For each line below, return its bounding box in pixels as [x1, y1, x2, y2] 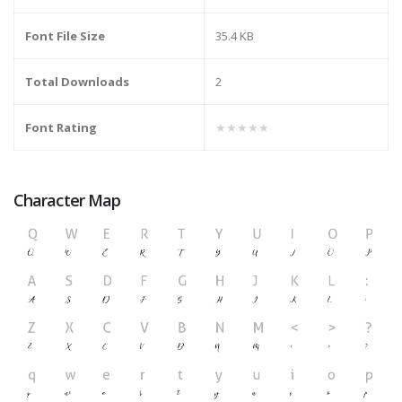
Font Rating [25, 119, 97, 136]
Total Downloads [25, 74, 129, 91]
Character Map [13, 189, 121, 212]
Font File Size [25, 28, 105, 45]
